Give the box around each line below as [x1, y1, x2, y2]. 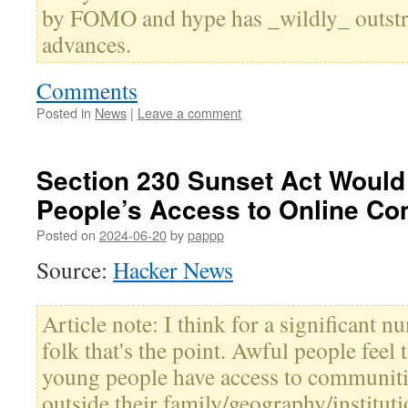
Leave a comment [138, 103, 241, 123]
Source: [36, 254, 113, 286]
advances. [42, 28, 131, 60]
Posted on [36, 225, 96, 245]
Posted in [36, 103, 91, 123]
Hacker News [113, 254, 233, 286]
